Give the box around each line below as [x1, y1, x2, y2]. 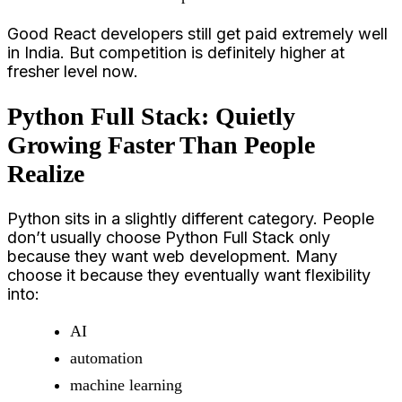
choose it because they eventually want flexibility [7, 265, 371, 284]
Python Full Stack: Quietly [7, 101, 295, 130]
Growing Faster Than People [7, 130, 315, 159]
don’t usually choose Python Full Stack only [7, 227, 330, 247]
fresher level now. [7, 62, 138, 82]
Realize [7, 159, 84, 188]
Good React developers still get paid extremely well [7, 24, 388, 44]
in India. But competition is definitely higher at [7, 43, 345, 63]
